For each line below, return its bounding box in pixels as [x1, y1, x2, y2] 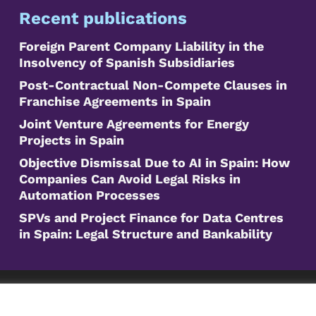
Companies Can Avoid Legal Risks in [18, 171, 241, 186]
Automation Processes [18, 188, 160, 202]
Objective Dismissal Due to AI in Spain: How [18, 155, 290, 170]
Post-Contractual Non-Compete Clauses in [18, 78, 287, 92]
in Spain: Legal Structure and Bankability [18, 226, 272, 241]
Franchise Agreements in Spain [18, 94, 211, 109]
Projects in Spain [18, 133, 124, 147]
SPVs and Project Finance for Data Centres [18, 210, 284, 225]
